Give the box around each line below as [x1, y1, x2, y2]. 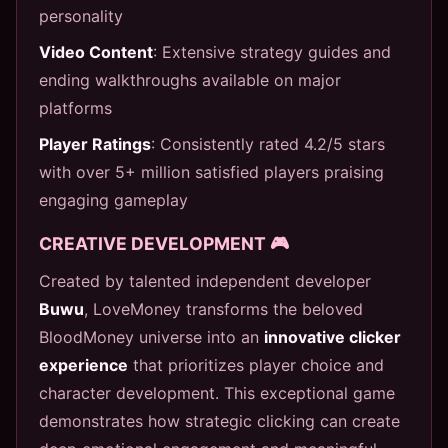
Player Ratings [39, 133, 151, 154]
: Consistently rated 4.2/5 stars [151, 133, 385, 154]
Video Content [39, 41, 153, 62]
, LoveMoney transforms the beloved [84, 298, 363, 319]
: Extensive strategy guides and [153, 41, 391, 62]
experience [39, 354, 128, 375]
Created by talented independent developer [39, 270, 371, 291]
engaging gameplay [39, 189, 188, 210]
